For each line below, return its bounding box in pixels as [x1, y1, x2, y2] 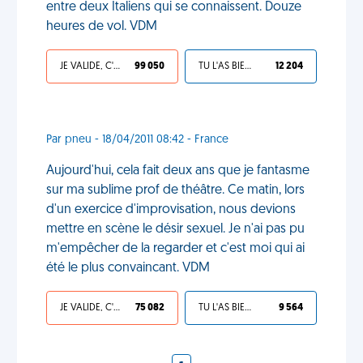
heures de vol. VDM [46, 20, 157, 33]
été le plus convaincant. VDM [46, 262, 210, 275]
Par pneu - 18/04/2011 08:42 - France [46, 134, 228, 146]
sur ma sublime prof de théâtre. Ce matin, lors [46, 184, 305, 197]
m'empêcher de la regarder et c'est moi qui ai [46, 242, 305, 255]
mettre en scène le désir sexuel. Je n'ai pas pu [46, 223, 305, 236]
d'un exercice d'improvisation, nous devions [46, 203, 296, 216]
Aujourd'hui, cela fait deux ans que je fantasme [46, 164, 310, 177]
